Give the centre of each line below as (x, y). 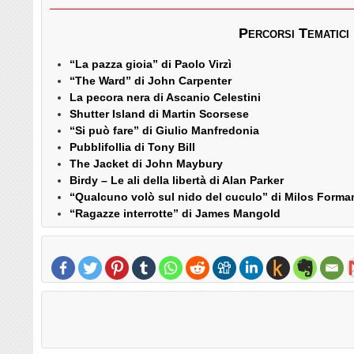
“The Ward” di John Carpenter (151, 81)
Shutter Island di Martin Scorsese (159, 114)
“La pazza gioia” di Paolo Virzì (151, 64)
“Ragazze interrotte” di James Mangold (175, 214)
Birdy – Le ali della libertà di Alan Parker (177, 181)
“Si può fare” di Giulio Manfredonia (164, 131)
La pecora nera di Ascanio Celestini (165, 98)
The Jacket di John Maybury (146, 164)
